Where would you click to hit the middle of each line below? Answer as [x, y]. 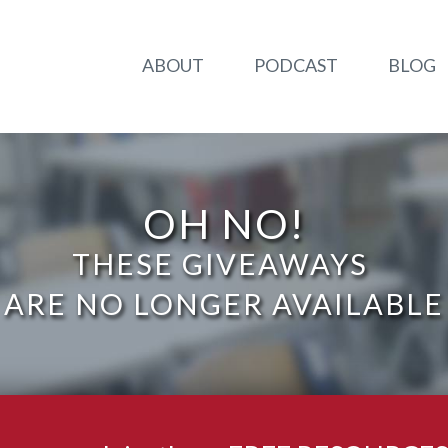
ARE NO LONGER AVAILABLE [223, 304]
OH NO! [223, 224]
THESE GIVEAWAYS [223, 264]
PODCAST [296, 65]
